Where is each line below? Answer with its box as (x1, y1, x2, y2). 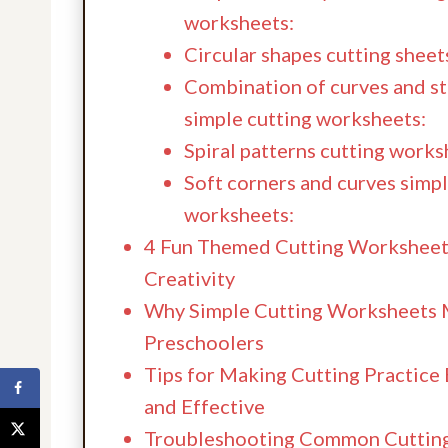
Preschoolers (144, 329, 264, 354)
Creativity (144, 265, 235, 290)
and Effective (144, 393, 265, 418)
